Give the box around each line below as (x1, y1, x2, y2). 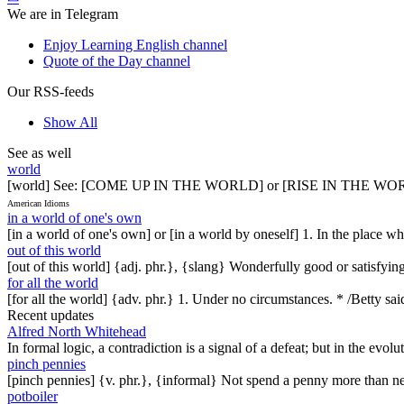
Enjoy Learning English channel (43, 36, 227, 52)
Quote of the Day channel (43, 52, 190, 69)
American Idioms (7, 197, 69, 208)
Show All (43, 114, 97, 130)
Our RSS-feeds (7, 83, 94, 99)
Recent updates (7, 307, 94, 323)
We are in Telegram (7, 5, 118, 22)
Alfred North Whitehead (7, 323, 146, 339)
